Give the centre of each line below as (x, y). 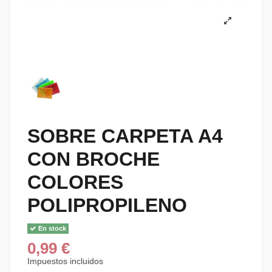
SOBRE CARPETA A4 (125, 136)
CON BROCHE (93, 159)
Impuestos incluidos (65, 261)
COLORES (75, 182)
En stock (52, 228)
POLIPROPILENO (107, 206)
